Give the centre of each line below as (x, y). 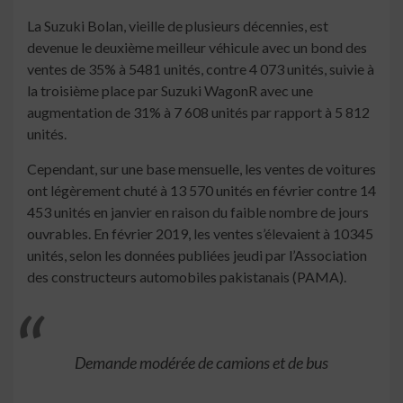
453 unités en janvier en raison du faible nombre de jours (198, 212)
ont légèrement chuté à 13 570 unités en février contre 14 (201, 191)
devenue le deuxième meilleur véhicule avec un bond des (197, 48)
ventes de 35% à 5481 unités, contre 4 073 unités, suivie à (201, 69)
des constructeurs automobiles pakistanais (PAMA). (187, 277)
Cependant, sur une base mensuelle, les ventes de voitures (201, 169)
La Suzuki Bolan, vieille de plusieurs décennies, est (178, 26)
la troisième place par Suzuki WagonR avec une (170, 91)
